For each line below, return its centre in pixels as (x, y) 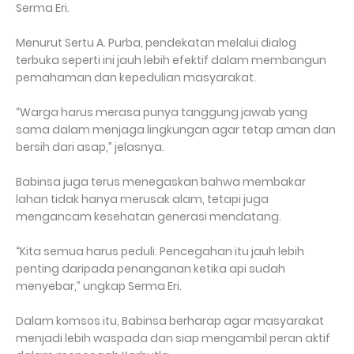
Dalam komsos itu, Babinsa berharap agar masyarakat (170, 321)
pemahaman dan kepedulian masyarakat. (137, 77)
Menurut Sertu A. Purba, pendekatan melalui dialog (156, 43)
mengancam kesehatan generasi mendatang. (150, 217)
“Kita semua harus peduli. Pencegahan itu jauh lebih (160, 251)
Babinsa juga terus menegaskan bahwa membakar (161, 182)
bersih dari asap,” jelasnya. (90, 147)
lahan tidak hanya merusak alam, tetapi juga (142, 199)
